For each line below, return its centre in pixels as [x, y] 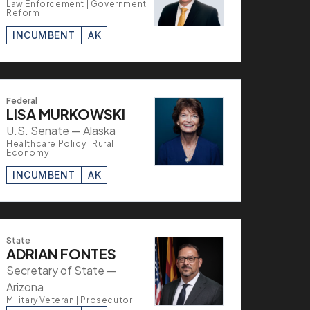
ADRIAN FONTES [61, 253]
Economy [28, 152]
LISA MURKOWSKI [66, 113]
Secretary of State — [61, 270]
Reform [23, 12]
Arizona [25, 286]
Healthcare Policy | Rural [60, 143]
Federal [22, 100]
